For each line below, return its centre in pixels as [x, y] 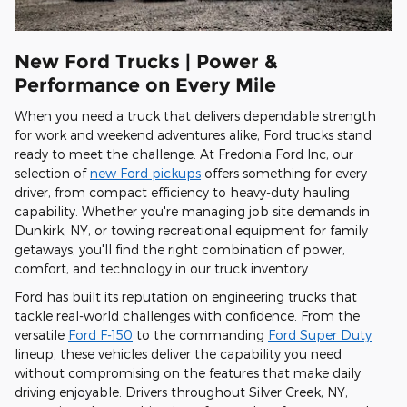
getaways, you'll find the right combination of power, [180, 250]
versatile [41, 335]
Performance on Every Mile [145, 84]
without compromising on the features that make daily [188, 373]
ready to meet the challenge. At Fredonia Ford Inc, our [184, 154]
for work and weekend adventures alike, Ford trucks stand [193, 135]
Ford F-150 [100, 335]
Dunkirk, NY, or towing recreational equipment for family [191, 231]
